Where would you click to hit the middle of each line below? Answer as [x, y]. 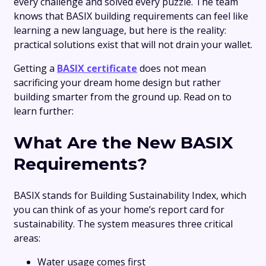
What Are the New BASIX [123, 143]
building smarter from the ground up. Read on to [123, 97]
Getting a [35, 68]
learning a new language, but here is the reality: [120, 30]
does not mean [172, 68]
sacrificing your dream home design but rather [117, 83]
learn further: [44, 111]
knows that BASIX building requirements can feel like [131, 16]
